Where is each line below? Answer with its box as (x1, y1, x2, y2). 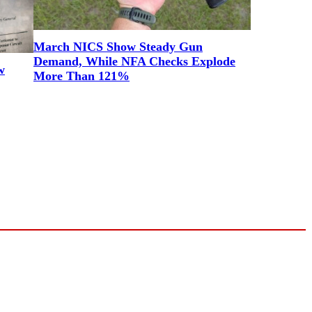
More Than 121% (33, 69, 130, 83)
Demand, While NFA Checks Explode (33, 54, 235, 68)
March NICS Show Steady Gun (33, 40, 203, 54)
